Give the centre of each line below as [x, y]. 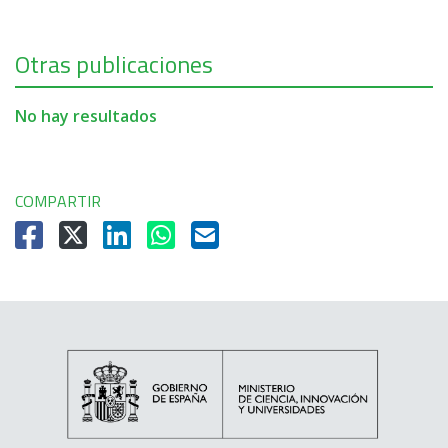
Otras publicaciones [114, 64]
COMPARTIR [58, 201]
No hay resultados [86, 116]
